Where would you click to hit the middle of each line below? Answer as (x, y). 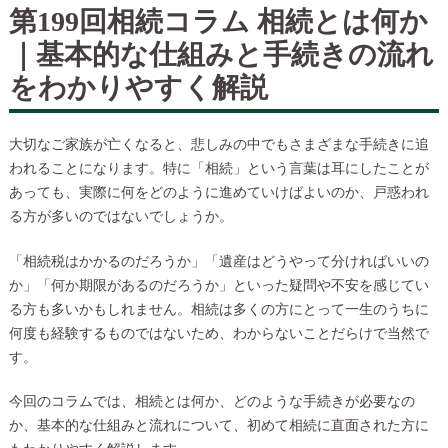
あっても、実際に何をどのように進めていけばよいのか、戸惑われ (218, 193)
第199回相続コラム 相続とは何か (218, 21)
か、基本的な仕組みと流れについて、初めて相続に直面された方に (218, 426)
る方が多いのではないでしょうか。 (120, 217)
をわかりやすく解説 (138, 87)
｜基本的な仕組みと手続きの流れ (221, 54)
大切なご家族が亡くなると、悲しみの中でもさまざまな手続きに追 (218, 145)
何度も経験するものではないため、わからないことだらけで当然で (218, 333)
